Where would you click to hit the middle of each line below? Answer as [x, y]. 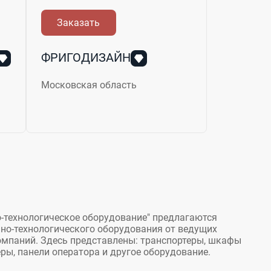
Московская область [89, 85]
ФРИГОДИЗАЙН [86, 57]
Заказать [79, 22]
